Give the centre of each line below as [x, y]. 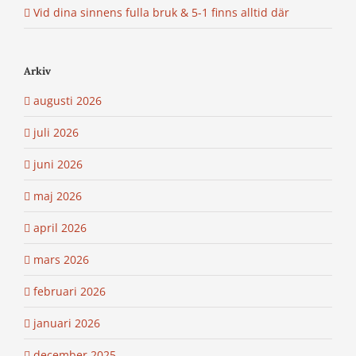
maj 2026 [58, 195]
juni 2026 [58, 164]
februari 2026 [70, 291]
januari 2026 [67, 323]
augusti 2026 [68, 100]
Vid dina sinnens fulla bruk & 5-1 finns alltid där [161, 13]
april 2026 [60, 227]
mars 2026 [61, 259]
